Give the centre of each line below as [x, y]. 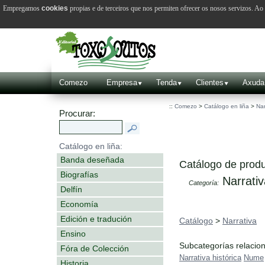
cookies [55, 8]
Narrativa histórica [210, 258]
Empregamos [22, 8]
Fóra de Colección [95, 248]
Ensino [73, 233]
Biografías [79, 174]
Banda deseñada [92, 159]
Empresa [122, 83]
